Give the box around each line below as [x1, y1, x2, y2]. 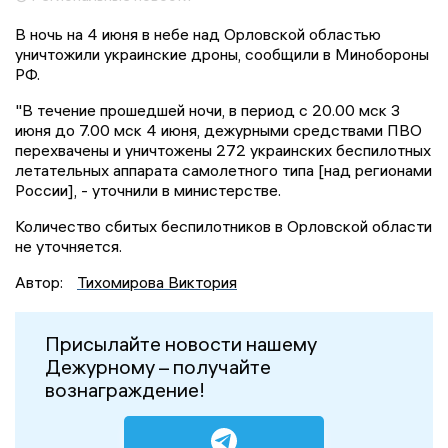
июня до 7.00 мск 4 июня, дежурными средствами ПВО [15, 119, 422, 140]
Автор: [15, 271, 67, 292]
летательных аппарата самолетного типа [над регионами [15, 159, 432, 180]
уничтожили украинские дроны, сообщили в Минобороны [15, 43, 429, 64]
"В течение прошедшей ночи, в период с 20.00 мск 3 [15, 99, 400, 120]
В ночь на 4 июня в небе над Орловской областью [15, 23, 381, 44]
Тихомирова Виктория [77, 271, 237, 292]
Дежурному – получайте [45, 353, 271, 379]
